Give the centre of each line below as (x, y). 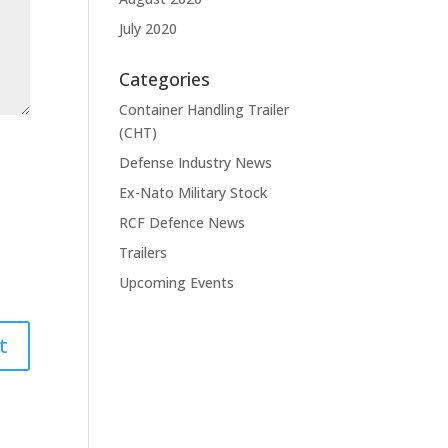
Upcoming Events (177, 282)
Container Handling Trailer (204, 109)
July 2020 (148, 28)
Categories (165, 79)
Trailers (143, 252)
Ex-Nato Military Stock (193, 192)
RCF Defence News (182, 222)
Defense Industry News (196, 162)
